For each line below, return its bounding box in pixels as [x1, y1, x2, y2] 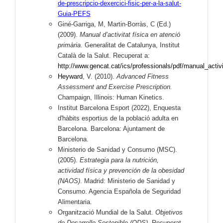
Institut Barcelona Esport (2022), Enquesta [58, 104, 181, 112]
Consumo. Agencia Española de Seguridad [58, 188, 181, 196]
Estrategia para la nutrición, [80, 156, 159, 164]
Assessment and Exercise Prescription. [58, 83, 172, 91]
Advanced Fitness [116, 73, 169, 81]
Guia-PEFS [58, 10, 91, 18]
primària [58, 41, 81, 49]
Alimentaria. [58, 198, 92, 206]
